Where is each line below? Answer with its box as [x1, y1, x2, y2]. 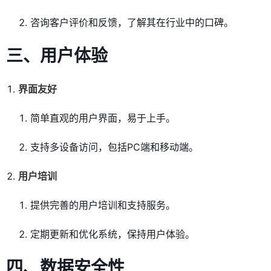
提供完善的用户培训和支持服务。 [30, 199, 175, 212]
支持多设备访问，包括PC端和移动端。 [30, 141, 198, 154]
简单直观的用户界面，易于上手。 [30, 112, 175, 125]
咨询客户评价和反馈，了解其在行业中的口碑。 [30, 16, 233, 29]
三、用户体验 [6, 45, 108, 67]
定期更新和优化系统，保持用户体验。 [30, 228, 195, 241]
